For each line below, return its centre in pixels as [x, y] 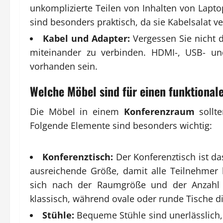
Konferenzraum [159, 111]
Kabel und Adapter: [87, 38]
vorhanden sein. [64, 66]
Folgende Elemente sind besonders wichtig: [121, 125]
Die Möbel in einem [77, 111]
